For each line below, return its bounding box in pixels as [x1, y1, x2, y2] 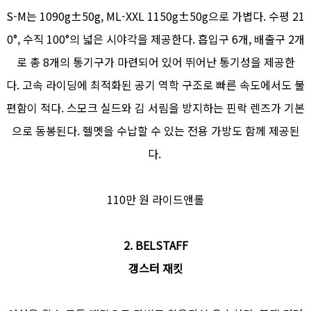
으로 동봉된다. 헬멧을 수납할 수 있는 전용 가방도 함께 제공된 [11, 122, 300, 140]
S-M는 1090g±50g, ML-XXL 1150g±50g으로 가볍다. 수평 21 [6, 8, 305, 25]
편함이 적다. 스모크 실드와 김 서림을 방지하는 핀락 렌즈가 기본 [6, 99, 305, 117]
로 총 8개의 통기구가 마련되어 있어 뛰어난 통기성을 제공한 [16, 53, 295, 71]
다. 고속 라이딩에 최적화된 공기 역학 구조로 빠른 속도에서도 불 [6, 76, 305, 94]
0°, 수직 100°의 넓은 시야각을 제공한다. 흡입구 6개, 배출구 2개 [6, 31, 305, 48]
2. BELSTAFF [123, 237, 188, 254]
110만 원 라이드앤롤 [107, 191, 204, 208]
